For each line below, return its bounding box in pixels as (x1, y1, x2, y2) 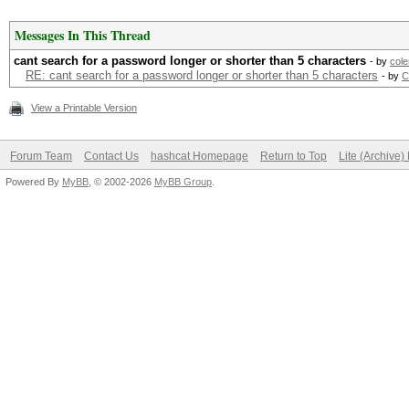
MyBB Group (154, 176, 212, 187)
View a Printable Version (31, 102, 137, 113)
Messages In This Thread (15, 26, 151, 45)
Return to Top (260, 150, 327, 163)
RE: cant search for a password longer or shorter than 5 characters (26, 68, 378, 82)
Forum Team (10, 150, 72, 163)
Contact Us (84, 150, 139, 163)
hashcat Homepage (151, 150, 248, 163)
